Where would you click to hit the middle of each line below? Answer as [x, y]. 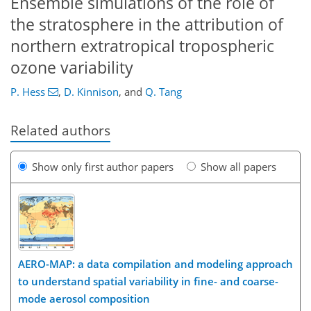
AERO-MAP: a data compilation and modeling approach [155, 264]
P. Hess [28, 92]
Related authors [60, 131]
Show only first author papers [103, 166]
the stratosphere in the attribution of [147, 24]
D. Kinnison [91, 92]
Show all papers [238, 166]
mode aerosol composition [84, 299]
